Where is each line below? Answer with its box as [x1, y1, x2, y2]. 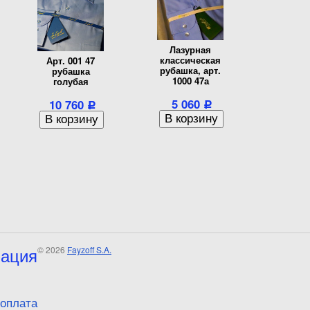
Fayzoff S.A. [67, 244, 111, 256]
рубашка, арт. [160, 64, 221, 77]
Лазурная [170, 43, 211, 57]
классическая [160, 53, 221, 67]
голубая [53, 75, 89, 89]
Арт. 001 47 [46, 54, 95, 68]
